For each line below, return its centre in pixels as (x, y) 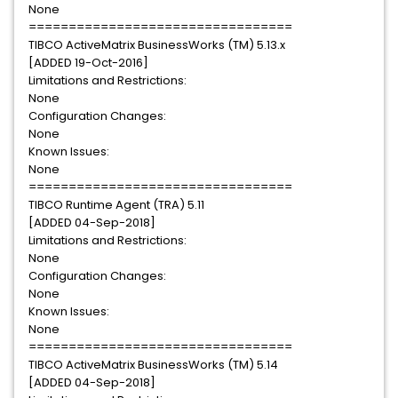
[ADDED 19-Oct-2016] (88, 63)
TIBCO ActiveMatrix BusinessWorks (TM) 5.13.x (157, 45)
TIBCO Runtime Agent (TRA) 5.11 (116, 205)
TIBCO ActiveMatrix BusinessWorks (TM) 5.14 (153, 365)
